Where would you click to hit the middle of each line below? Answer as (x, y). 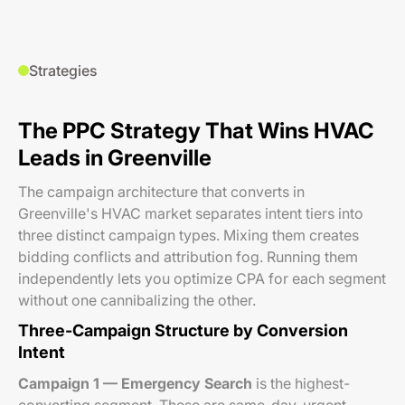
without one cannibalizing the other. (137, 300)
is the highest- (301, 383)
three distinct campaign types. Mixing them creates (188, 235)
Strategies (63, 71)
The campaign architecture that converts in (161, 192)
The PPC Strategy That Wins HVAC (196, 131)
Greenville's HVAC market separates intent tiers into (191, 213)
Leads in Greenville (115, 158)
